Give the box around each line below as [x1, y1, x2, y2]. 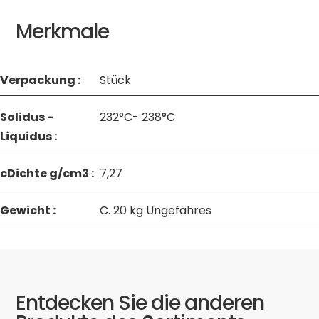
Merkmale [16, 18, 110, 46]
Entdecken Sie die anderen [16, 289, 265, 317]
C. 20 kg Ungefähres [100, 202, 211, 219]
